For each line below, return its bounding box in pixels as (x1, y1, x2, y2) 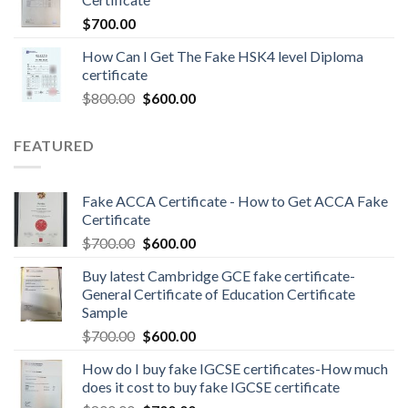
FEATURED (14, 136, 95, 154)
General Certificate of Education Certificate (82, 285, 355, 303)
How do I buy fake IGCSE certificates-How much (82, 360, 388, 378)
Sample (82, 303, 127, 321)
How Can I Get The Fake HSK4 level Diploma (82, 46, 363, 65)
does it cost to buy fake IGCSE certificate (82, 378, 340, 396)
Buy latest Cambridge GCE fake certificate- (82, 267, 355, 285)
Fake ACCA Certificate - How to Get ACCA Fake (82, 192, 388, 210)
